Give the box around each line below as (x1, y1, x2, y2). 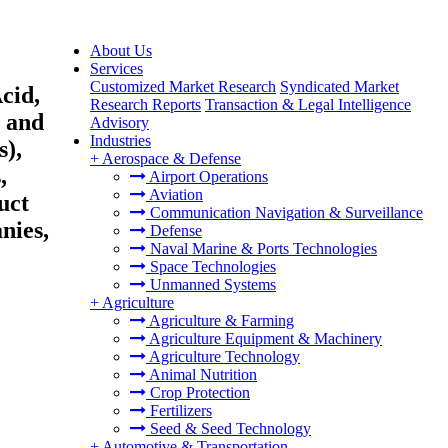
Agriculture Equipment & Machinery (146, 330, 382, 347)
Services (90, 60, 143, 77)
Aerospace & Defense (102, 150, 241, 167)
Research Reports (90, 96, 201, 113)
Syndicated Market (280, 78, 399, 95)
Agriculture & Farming (146, 312, 294, 329)
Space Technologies (146, 258, 276, 275)
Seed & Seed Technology (146, 420, 311, 437)
